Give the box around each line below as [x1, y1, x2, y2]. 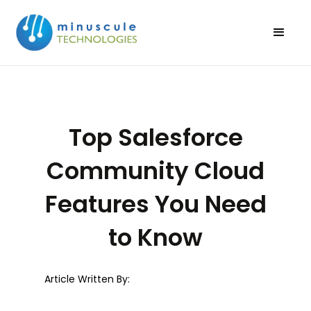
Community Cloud [47, 153, 264, 187]
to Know [108, 220, 203, 254]
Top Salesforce [68, 120, 243, 154]
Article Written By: [44, 271, 130, 286]
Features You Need [44, 187, 267, 221]
